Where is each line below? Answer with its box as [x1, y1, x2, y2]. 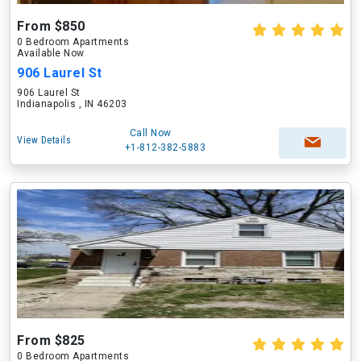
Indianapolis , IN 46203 [17, 98, 127, 110]
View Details [17, 135, 71, 146]
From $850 [17, 19, 85, 34]
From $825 [17, 333, 85, 348]
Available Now [17, 48, 85, 59]
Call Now [129, 127, 172, 139]
